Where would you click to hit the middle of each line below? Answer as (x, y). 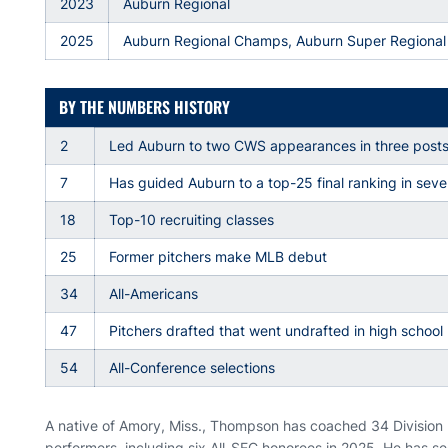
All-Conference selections (192, 367)
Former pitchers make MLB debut (218, 256)
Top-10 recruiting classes (192, 219)
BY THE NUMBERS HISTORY (145, 107)
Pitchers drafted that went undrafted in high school (276, 330)
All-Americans (154, 293)
